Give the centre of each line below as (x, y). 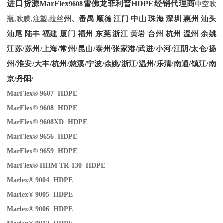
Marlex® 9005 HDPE (40, 194)
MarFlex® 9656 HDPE (42, 136)
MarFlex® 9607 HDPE (42, 93)
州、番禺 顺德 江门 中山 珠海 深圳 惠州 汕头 (140, 18)
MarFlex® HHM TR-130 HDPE (56, 165)
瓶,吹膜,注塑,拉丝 (35, 19)
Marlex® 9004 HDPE (40, 180)
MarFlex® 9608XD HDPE (47, 122)
